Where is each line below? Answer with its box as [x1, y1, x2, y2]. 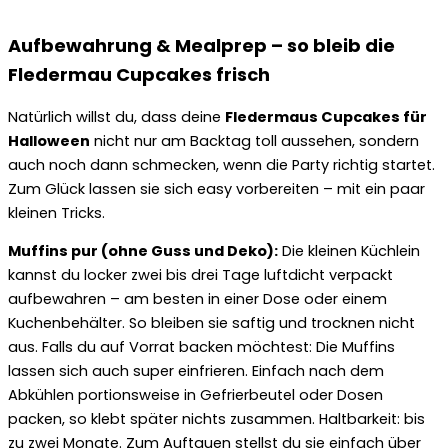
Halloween [8, 130, 90, 151]
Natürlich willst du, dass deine [8, 106, 225, 127]
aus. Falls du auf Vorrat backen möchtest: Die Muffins [8, 337, 395, 358]
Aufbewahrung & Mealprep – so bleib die [8, 33, 395, 59]
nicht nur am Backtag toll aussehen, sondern [90, 130, 419, 151]
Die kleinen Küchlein [278, 241, 420, 262]
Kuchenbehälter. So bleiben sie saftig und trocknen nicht [8, 313, 415, 334]
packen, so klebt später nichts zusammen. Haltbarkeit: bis [8, 409, 425, 430]
